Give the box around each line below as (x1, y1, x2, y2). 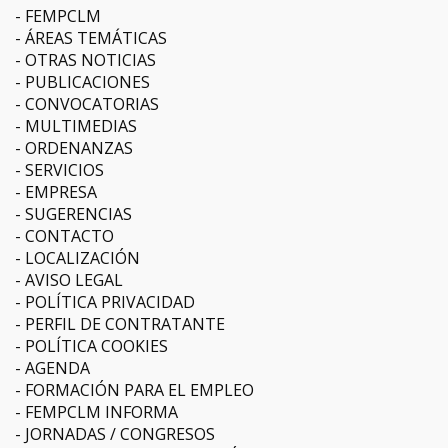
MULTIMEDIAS (25, 114, 137, 137)
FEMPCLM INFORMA (25, 400, 178, 423)
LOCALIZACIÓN (25, 246, 140, 269)
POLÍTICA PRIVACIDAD (25, 290, 195, 313)
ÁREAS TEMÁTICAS (25, 26, 167, 49)
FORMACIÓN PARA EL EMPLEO (25, 378, 254, 401)
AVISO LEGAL (25, 268, 123, 291)
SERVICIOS (25, 158, 104, 181)
